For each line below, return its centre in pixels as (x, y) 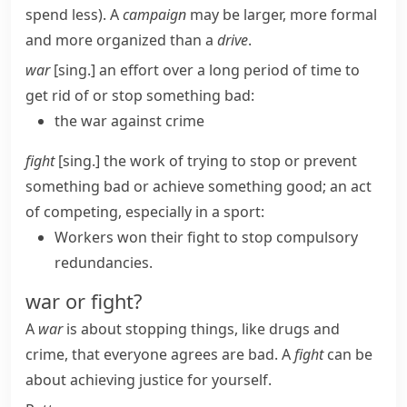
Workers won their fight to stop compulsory (206, 237)
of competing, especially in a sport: (145, 212)
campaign (154, 15)
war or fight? (84, 301)
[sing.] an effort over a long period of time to (205, 70)
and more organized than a (121, 40)
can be (348, 354)
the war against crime (129, 121)
